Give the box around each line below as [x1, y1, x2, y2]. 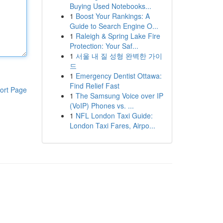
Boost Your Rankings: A [75, 11, 150, 21]
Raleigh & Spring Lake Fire [75, 31, 160, 41]
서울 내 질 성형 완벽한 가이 [75, 51, 162, 61]
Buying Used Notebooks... [69, 1, 151, 11]
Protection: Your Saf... [69, 41, 138, 51]
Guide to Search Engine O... [69, 21, 158, 31]
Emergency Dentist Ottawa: [75, 71, 162, 81]
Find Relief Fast [69, 81, 119, 91]
